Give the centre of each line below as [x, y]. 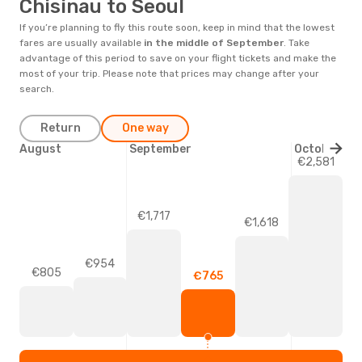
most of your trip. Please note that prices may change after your [169, 73]
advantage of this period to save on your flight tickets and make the [178, 58]
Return [60, 128]
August [40, 149]
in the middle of [184, 42]
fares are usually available [82, 42]
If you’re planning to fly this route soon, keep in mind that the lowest [177, 27]
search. [37, 88]
